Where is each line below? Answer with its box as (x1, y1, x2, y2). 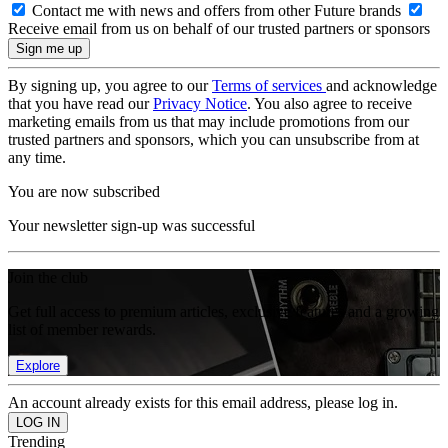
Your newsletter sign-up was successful (8, 217, 255, 234)
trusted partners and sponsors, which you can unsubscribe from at (8, 131, 419, 148)
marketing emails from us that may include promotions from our (8, 113, 409, 130)
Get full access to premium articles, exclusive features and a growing (8, 303, 439, 320)
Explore (16, 358, 60, 373)
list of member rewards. (8, 321, 156, 338)
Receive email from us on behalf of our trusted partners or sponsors (8, 20, 430, 37)
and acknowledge (326, 77, 437, 94)
